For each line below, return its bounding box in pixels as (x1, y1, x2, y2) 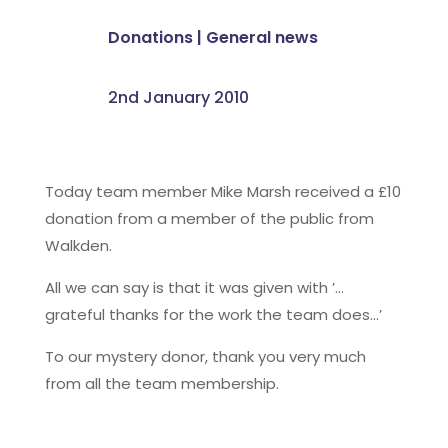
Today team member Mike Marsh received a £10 (44, 180, 401, 202)
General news (205, 25, 318, 49)
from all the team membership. (44, 372, 279, 394)
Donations (107, 25, 193, 49)
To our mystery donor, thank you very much (44, 345, 366, 367)
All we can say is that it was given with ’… (44, 276, 344, 298)
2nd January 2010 (107, 85, 249, 109)
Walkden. (44, 234, 112, 256)
